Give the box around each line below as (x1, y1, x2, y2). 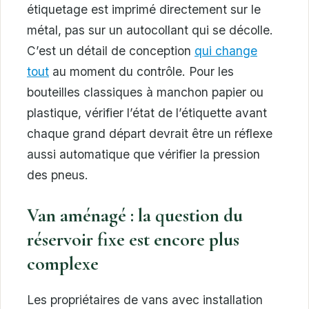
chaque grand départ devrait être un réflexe (27, 126, 272, 141)
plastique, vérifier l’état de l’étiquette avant (27, 106, 267, 121)
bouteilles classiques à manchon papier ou (27, 85, 263, 100)
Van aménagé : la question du (27, 204, 243, 227)
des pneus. (27, 168, 88, 183)
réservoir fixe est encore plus (27, 228, 239, 251)
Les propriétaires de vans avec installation (27, 292, 263, 307)
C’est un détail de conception (27, 43, 195, 59)
